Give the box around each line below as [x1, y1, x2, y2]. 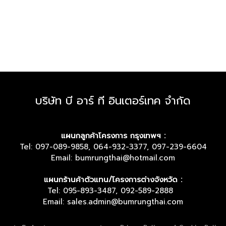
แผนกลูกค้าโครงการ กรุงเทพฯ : [61, 130, 165, 141]
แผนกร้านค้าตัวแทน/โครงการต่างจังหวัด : [44, 174, 182, 185]
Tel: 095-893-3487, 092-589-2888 [47, 185, 179, 196]
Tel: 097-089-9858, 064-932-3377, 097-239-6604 [19, 141, 207, 152]
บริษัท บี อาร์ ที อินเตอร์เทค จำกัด [35, 92, 191, 109]
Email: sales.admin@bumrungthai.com [43, 196, 183, 207]
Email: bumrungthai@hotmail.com [51, 152, 175, 163]
